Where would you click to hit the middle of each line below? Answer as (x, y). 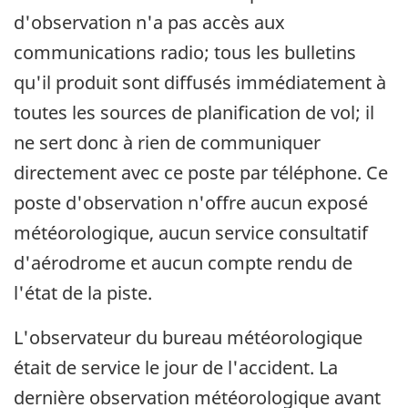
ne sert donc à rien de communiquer (167, 143)
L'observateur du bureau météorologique (188, 338)
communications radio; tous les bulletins (185, 53)
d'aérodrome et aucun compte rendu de (183, 263)
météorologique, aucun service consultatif (191, 233)
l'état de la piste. (83, 293)
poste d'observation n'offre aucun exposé (191, 203)
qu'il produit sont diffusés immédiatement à (200, 83)
